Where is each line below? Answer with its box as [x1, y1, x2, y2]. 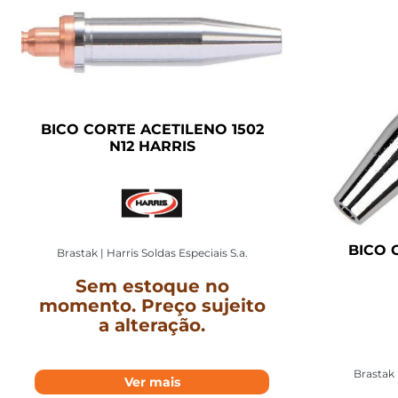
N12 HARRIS [108, 138, 195, 155]
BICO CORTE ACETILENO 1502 [40, 121, 264, 139]
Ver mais [123, 373, 180, 390]
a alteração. [99, 314, 205, 337]
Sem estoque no [75, 275, 229, 298]
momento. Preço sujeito [38, 295, 266, 317]
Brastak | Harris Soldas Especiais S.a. [56, 246, 248, 260]
